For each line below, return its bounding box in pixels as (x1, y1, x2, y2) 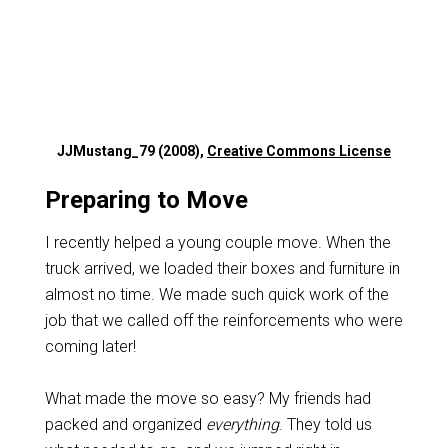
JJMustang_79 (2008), (57, 142, 207, 159)
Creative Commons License (207, 142, 391, 159)
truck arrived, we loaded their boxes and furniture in (44, 258, 400, 278)
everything (205, 414, 279, 434)
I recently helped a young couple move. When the (44, 232, 391, 252)
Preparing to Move (44, 185, 248, 214)
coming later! (44, 336, 136, 356)
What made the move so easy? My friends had (44, 388, 371, 408)
